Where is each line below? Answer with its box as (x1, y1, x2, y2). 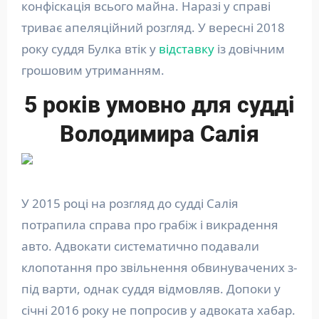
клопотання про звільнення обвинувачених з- (21, 258, 297, 276)
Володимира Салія (60, 120, 259, 147)
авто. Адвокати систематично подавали (21, 237, 259, 254)
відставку (158, 40, 214, 57)
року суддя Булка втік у (21, 40, 159, 57)
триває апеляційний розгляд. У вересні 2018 (21, 19, 285, 36)
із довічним (214, 40, 285, 57)
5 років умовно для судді (24, 90, 295, 118)
